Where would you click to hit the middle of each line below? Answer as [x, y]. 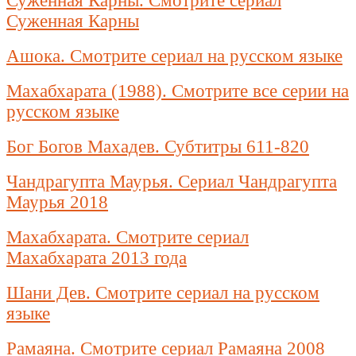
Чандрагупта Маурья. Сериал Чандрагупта [172, 182]
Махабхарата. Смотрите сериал [128, 238]
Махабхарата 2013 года [97, 258]
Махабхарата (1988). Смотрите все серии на [178, 91]
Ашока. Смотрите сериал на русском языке [174, 56]
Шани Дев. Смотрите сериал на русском [163, 293]
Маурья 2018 [57, 203]
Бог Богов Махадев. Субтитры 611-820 [158, 147]
